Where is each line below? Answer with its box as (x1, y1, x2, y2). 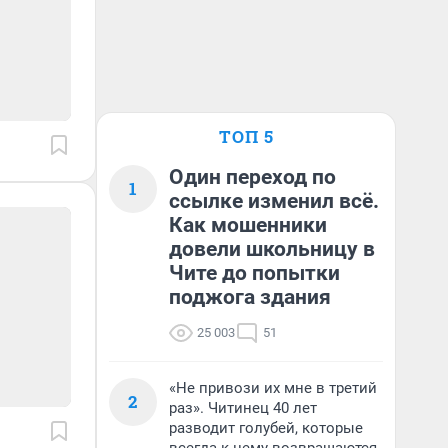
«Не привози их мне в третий (169, 379, 377, 397)
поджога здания (169, 285, 331, 309)
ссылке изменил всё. (169, 189, 379, 213)
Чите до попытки (169, 261, 340, 285)
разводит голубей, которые (169, 419, 363, 437)
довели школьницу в (169, 237, 375, 261)
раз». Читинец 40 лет (169, 399, 317, 417)
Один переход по (169, 165, 336, 189)
